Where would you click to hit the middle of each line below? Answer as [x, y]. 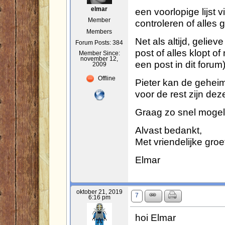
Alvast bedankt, [168, 130]
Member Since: [99, 53]
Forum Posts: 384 [99, 42]
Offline [106, 78]
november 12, [99, 59]
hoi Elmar [155, 217]
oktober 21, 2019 [99, 192]
